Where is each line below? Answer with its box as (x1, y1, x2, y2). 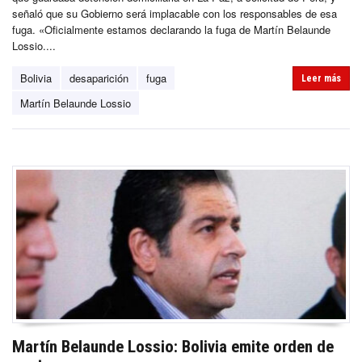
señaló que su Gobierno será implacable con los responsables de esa (12, 5, 337, 21)
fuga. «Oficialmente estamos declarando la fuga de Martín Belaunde (12, 21, 330, 37)
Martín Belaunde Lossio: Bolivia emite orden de (12, 337, 334, 357)
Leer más (301, 72, 341, 84)
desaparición (69, 69, 128, 86)
